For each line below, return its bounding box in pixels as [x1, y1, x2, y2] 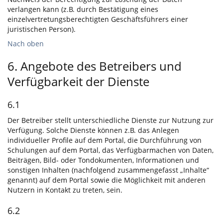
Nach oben [7, 39, 44, 48]
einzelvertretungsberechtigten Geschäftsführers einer [7, 14, 188, 24]
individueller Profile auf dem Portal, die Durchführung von [7, 135, 202, 145]
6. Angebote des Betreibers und [7, 58, 182, 74]
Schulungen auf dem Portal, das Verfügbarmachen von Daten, [7, 145, 214, 155]
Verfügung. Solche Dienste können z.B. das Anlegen [7, 125, 179, 135]
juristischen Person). [7, 24, 76, 34]
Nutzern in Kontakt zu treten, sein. [7, 185, 122, 195]
